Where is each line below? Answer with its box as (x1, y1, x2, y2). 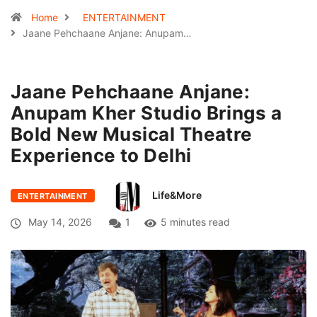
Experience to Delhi (11, 144, 192, 166)
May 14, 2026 (25, 216, 92, 228)
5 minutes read (161, 216, 230, 228)
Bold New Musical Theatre (11, 123, 253, 145)
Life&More (151, 189, 202, 202)
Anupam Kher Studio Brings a (11, 102, 282, 124)
